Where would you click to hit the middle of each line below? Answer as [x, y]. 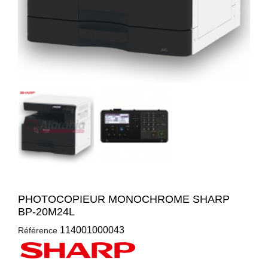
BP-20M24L [46, 211]
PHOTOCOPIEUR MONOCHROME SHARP [124, 199]
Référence [38, 230]
